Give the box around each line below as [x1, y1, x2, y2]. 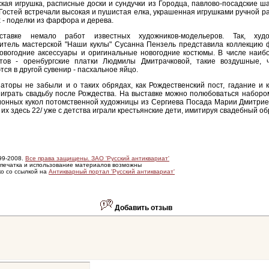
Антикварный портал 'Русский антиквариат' [49, 168, 175, 175]
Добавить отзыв [114, 204, 172, 212]
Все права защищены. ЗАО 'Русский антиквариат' [25, 155, 169, 162]
